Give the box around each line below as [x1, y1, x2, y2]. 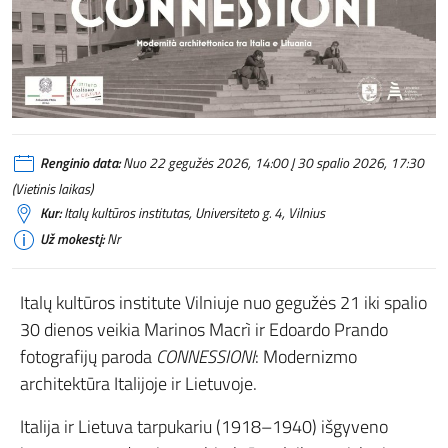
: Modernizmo [255, 342, 357, 370]
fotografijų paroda [20, 342, 156, 370]
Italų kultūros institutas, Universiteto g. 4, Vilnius [61, 202, 325, 223]
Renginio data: [40, 152, 120, 173]
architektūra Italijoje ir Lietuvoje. [20, 369, 257, 397]
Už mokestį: [40, 228, 104, 249]
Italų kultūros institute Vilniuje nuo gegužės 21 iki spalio [20, 288, 427, 316]
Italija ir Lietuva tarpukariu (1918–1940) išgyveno [20, 412, 388, 440]
